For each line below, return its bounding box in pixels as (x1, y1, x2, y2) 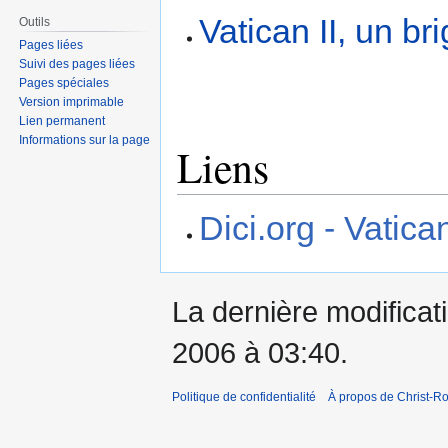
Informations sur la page (19, 133, 151, 148)
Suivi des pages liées (19, 57, 136, 72)
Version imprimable (19, 95, 125, 110)
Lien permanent (19, 114, 106, 129)
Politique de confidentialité (172, 390, 316, 405)
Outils (19, 14, 51, 29)
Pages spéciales (19, 76, 110, 91)
